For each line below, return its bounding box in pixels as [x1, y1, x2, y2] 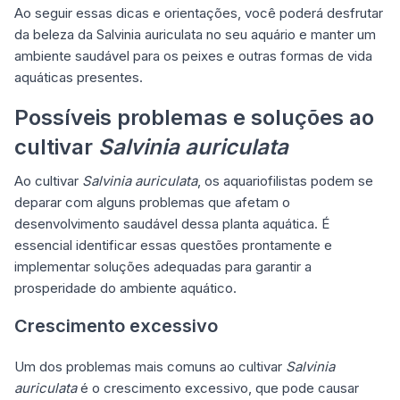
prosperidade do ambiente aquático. [14, 279, 237, 297]
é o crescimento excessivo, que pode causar [77, 379, 359, 397]
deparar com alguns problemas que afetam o [14, 194, 290, 212]
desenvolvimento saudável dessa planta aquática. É [14, 215, 329, 233]
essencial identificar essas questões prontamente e [14, 237, 332, 254]
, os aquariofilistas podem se [197, 172, 373, 190]
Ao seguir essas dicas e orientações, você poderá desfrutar [14, 4, 383, 22]
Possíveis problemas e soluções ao [14, 104, 374, 131]
